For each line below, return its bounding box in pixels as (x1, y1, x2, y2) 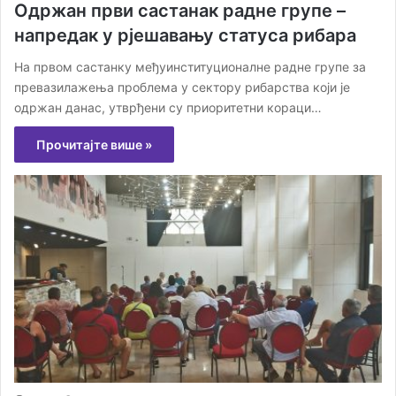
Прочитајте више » (36, 137, 152, 153)
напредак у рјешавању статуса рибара (14, 25, 356, 47)
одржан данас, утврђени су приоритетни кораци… (14, 100, 322, 116)
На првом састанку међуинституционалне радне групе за (14, 59, 366, 75)
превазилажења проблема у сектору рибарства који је (14, 80, 350, 95)
